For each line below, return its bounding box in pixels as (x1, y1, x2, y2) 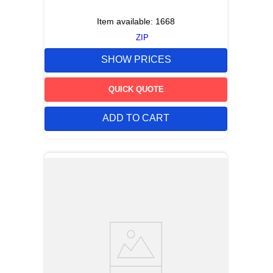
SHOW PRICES (101, 54, 171, 65)
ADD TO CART (102, 113, 169, 124)
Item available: (97, 16, 155, 26)
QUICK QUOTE (108, 84, 164, 94)
